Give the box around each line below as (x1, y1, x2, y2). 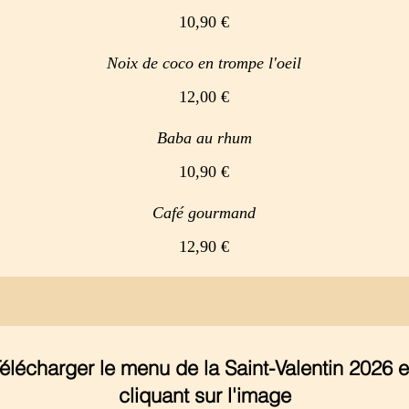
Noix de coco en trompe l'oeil (107, 54, 301, 72)
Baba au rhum (156, 129, 252, 147)
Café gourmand (152, 204, 256, 222)
